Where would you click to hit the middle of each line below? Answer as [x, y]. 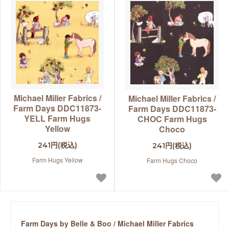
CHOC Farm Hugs [172, 119]
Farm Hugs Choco [172, 161]
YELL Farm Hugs [57, 119]
